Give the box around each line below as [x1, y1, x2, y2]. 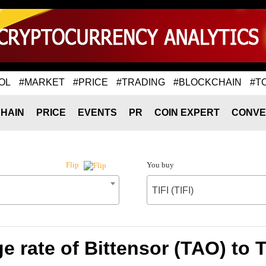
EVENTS [78, 107, 117, 118]
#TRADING [116, 77, 165, 87]
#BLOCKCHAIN [173, 77, 242, 87]
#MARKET [19, 77, 65, 87]
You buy [146, 160, 174, 169]
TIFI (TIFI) [151, 185, 194, 195]
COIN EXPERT [154, 107, 220, 118]
